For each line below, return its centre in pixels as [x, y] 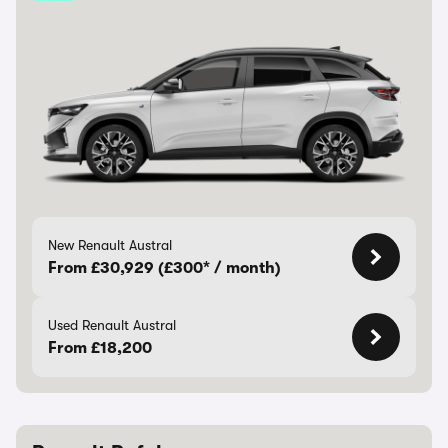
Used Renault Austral [112, 325]
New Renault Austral [110, 245]
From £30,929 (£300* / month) [164, 268]
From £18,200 [100, 348]
